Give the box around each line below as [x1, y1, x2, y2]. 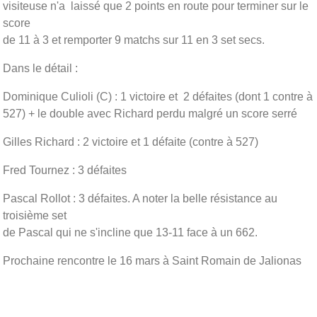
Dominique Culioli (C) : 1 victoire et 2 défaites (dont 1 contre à [3, 90, 313, 103]
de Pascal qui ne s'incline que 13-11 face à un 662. [3, 226, 258, 238]
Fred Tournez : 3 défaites [3, 163, 127, 176]
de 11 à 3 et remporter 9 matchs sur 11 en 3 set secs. [3, 33, 265, 46]
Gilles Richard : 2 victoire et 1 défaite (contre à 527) [3, 135, 258, 148]
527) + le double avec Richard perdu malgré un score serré [3, 107, 297, 120]
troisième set [3, 209, 67, 221]
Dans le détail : [3, 62, 78, 74]
